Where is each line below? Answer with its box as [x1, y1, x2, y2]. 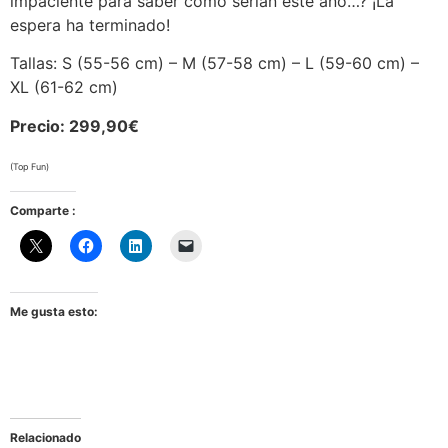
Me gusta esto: [10, 303, 98, 319]
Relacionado [10, 429, 81, 445]
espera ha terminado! [10, 14, 170, 35]
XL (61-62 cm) [10, 77, 118, 98]
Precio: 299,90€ [10, 115, 139, 136]
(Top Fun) [10, 161, 49, 173]
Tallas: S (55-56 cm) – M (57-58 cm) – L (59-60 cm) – [10, 53, 419, 74]
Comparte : [10, 202, 76, 218]
